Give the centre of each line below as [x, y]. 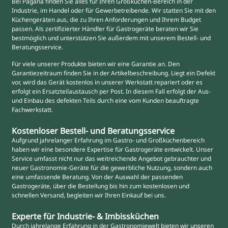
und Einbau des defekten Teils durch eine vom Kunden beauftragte [106, 100]
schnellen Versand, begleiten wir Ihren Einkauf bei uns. [89, 195]
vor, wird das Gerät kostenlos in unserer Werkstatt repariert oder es [107, 82]
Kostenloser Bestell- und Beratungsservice [93, 131]
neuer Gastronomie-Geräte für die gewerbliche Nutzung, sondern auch [112, 168]
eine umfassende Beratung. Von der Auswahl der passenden [97, 177]
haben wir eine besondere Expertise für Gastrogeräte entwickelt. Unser [113, 150]
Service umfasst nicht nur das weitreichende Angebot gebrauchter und [112, 159]
